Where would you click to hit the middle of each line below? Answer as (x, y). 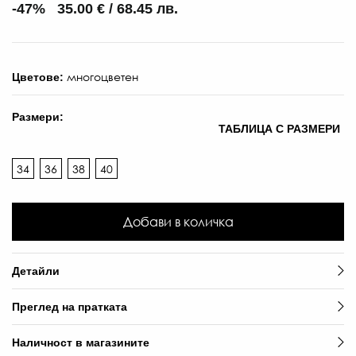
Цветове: (39, 77)
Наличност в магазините (81, 342)
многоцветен (103, 76)
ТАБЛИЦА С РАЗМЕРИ (279, 129)
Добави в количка (178, 221)
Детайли (36, 271)
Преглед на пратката (70, 307)
